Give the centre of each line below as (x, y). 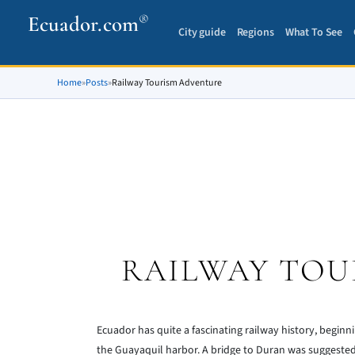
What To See (314, 32)
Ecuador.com (83, 24)
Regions (255, 32)
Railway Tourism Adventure (167, 83)
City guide (202, 32)
